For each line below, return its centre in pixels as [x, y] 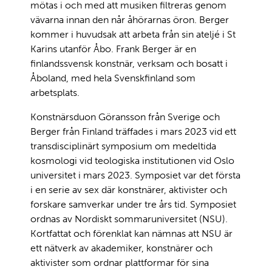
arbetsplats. [55, 92]
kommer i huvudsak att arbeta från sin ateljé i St [133, 34]
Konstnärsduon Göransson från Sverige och [125, 117]
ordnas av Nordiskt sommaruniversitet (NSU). [129, 219]
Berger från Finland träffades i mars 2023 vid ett [133, 131]
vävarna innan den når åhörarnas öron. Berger [130, 19]
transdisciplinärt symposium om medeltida [123, 146]
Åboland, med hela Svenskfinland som [113, 78]
